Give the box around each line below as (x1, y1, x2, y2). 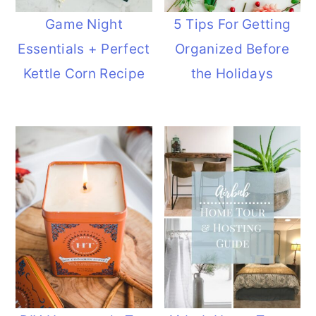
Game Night (44, 16, 123, 33)
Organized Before (175, 41, 289, 58)
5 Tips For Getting (173, 16, 291, 33)
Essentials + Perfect (18, 41, 150, 58)
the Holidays (190, 66, 274, 83)
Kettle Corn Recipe (23, 66, 145, 83)
